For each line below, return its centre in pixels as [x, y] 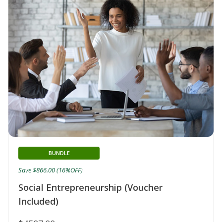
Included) [38, 201]
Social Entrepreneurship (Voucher [90, 188]
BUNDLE [59, 153]
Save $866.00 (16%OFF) [51, 170]
